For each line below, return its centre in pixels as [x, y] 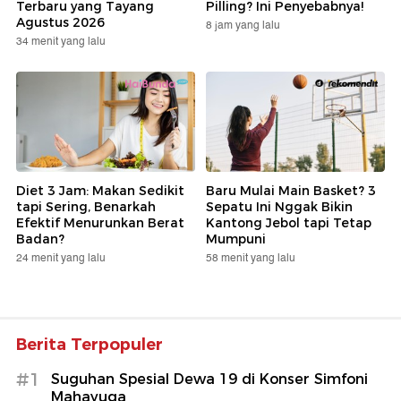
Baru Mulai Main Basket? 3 [291, 191]
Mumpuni [236, 239]
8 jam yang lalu [243, 25]
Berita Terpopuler [90, 345]
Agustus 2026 [60, 22]
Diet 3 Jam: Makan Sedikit [100, 191]
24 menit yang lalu [61, 259]
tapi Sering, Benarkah [86, 207]
